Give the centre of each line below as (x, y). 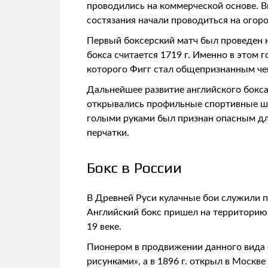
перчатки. (108, 133)
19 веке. (104, 226)
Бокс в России (134, 168)
